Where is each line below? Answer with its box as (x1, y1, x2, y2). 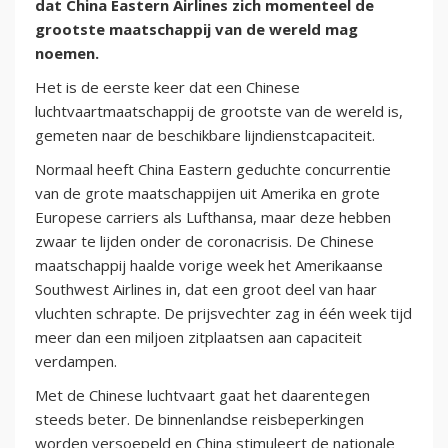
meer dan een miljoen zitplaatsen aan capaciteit (35, 327, 362, 348)
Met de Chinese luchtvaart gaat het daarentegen (35, 385, 370, 406)
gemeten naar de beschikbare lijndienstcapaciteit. (35, 125, 375, 146)
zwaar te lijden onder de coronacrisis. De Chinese (35, 231, 374, 252)
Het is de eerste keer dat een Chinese (35, 77, 300, 98)
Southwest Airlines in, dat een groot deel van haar (35, 279, 377, 300)
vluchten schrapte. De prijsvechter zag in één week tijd (35, 303, 412, 324)
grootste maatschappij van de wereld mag (35, 19, 358, 40)
